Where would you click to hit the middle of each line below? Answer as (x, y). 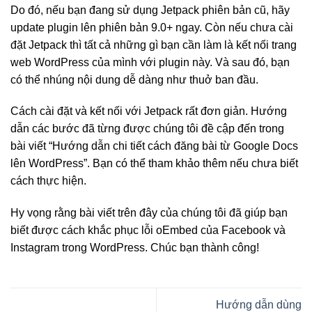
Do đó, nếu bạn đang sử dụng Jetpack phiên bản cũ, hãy (150, 10)
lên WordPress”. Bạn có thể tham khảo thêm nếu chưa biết (154, 164)
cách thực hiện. (48, 181)
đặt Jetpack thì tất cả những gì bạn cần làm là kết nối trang (154, 45)
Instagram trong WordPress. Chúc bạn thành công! (135, 248)
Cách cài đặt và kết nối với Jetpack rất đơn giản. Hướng (149, 111)
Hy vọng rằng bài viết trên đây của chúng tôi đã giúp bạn (149, 213)
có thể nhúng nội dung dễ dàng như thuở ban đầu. (134, 79)
